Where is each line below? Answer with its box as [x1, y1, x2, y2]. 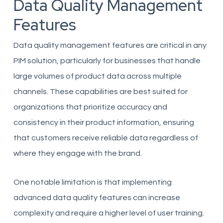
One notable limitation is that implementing [13, 178, 172, 186]
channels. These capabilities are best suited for [13, 88, 188, 96]
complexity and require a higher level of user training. [13, 209, 204, 217]
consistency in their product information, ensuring [13, 118, 194, 126]
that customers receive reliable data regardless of [13, 134, 198, 142]
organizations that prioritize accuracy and [13, 103, 167, 111]
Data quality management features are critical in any [13, 41, 207, 49]
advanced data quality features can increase [13, 194, 180, 202]
